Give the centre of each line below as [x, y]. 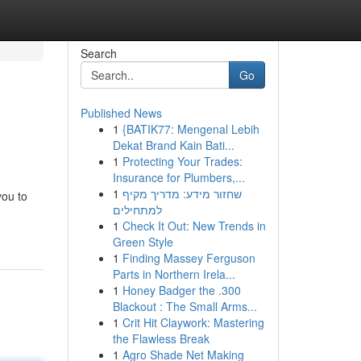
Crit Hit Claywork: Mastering [193, 322]
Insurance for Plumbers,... [178, 177]
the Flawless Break [161, 338]
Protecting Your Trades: [182, 161]
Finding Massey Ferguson [189, 258]
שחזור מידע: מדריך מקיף [182, 193]
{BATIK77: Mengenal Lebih [191, 129]
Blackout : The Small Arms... [185, 306]
